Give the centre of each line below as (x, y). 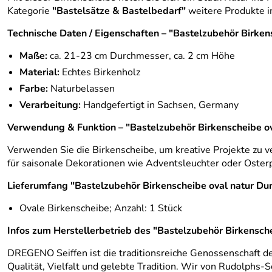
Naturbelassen (81, 89)
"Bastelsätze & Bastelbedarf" (119, 11)
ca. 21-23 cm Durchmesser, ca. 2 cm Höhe (141, 56)
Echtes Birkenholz (100, 72)
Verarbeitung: (50, 105)
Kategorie (30, 11)
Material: (39, 72)
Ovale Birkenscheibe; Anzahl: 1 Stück (101, 208)
